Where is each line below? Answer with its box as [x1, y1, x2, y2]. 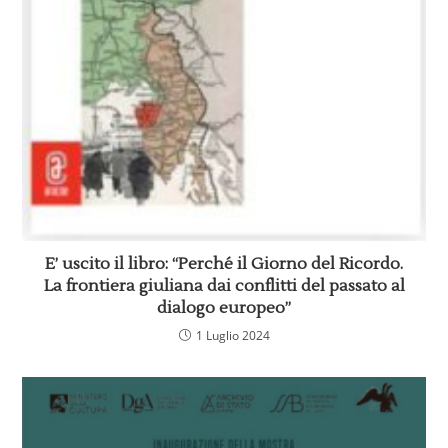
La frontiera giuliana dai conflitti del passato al [43, 276, 405, 297]
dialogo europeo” [157, 298, 291, 319]
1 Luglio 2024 [195, 327, 270, 345]
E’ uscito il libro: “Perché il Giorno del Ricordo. [45, 254, 403, 275]
